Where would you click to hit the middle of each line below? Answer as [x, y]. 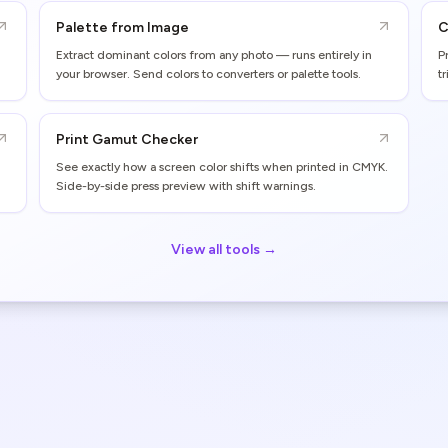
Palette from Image [122, 27]
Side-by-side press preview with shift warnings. [186, 186]
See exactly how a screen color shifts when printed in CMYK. [222, 167]
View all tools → [224, 249]
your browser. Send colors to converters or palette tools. [208, 74]
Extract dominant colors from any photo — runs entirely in [214, 55]
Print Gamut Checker [127, 139]
